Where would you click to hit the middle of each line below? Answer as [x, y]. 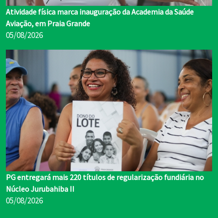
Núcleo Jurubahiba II [40, 189]
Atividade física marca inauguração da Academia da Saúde [100, 12]
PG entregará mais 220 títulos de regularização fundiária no [105, 177]
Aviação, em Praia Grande [48, 24]
